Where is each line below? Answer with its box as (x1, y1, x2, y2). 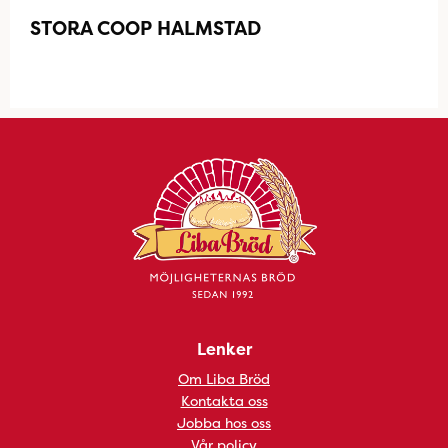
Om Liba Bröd (178, 369, 270, 388)
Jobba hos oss (177, 413, 271, 432)
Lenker (196, 338, 252, 360)
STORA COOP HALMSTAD (30, 15, 261, 41)
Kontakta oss (180, 391, 268, 410)
